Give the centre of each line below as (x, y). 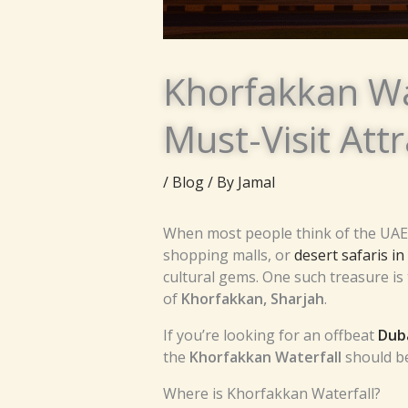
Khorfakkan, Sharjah (252, 299)
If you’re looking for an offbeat (270, 336)
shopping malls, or (228, 255)
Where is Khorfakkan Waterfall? (271, 394)
